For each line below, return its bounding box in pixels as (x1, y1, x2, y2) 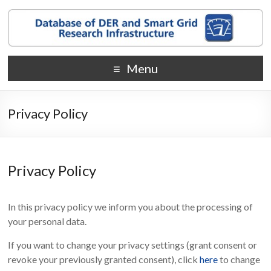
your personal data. (8, 215, 87, 227)
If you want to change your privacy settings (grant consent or (8, 239, 258, 251)
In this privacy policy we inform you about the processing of (8, 201, 253, 213)
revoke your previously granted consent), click (8, 253, 200, 266)
